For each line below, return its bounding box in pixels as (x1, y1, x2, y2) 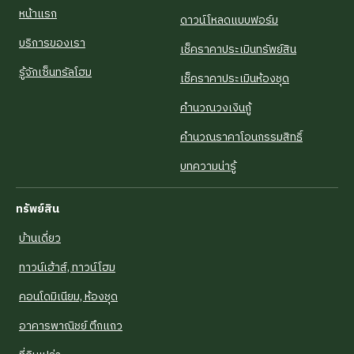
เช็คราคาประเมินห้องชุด (180, 70, 289, 88)
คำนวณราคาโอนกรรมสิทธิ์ (180, 128, 303, 146)
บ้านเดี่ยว (19, 229, 61, 247)
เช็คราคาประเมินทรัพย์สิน (180, 40, 296, 58)
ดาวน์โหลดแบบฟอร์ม (180, 11, 278, 29)
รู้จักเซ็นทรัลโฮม (19, 63, 92, 81)
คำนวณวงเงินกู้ (180, 99, 251, 117)
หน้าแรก (19, 5, 57, 23)
